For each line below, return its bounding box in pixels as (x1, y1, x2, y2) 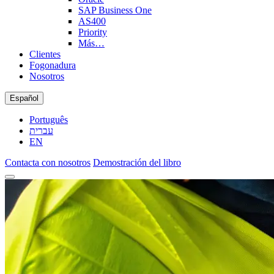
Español (10, 94, 39, 103)
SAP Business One (78, 5, 152, 15)
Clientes (29, 49, 61, 59)
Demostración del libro (93, 157, 181, 168)
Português (29, 114, 68, 125)
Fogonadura (29, 60, 76, 70)
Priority (78, 27, 107, 37)
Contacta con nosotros (5, 157, 91, 168)
